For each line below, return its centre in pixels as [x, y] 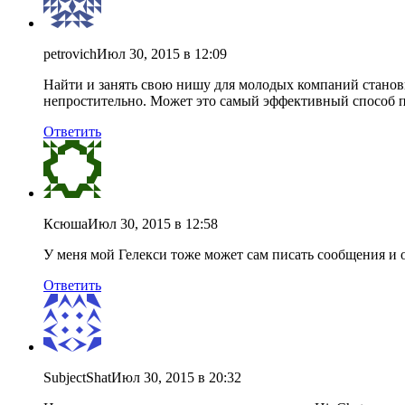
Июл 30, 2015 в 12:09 [162, 53]
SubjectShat [77, 377]
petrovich [70, 53]
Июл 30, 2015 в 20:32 [176, 377]
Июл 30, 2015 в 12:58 [153, 223]
